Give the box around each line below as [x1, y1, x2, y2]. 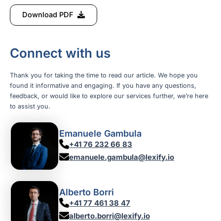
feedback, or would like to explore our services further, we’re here [10, 92, 208, 100]
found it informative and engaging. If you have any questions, [10, 81, 196, 89]
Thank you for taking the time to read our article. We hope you [10, 71, 198, 79]
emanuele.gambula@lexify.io [69, 152, 174, 162]
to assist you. [10, 102, 50, 110]
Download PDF [22, 10, 74, 20]
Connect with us [10, 45, 110, 61]
